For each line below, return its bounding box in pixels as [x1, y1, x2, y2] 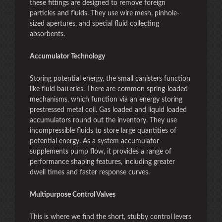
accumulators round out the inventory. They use [30, 117, 177, 124]
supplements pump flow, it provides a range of [30, 148, 171, 155]
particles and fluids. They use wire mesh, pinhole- [30, 10, 179, 17]
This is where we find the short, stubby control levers [30, 214, 191, 221]
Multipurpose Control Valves [30, 191, 115, 198]
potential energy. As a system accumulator [30, 138, 159, 145]
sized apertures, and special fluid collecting [30, 20, 159, 27]
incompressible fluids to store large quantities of [30, 127, 176, 134]
